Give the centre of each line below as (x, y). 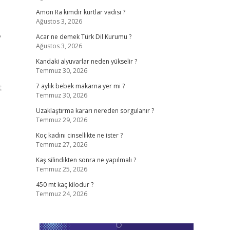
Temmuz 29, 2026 (61, 120)
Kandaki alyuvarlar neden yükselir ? (86, 61)
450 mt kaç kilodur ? (64, 185)
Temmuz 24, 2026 (61, 194)
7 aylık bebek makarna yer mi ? (80, 86)
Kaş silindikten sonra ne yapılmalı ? (86, 160)
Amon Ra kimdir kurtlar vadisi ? (80, 12)
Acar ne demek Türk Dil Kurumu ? (83, 37)
